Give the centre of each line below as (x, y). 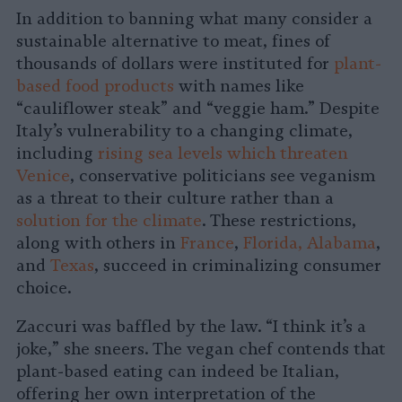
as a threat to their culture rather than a (175, 199)
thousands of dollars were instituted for (175, 64)
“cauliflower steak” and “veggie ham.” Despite (198, 109)
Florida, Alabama (310, 244)
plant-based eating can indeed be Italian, (178, 372)
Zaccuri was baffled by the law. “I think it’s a (191, 327)
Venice (43, 176)
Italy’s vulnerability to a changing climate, (184, 131)
